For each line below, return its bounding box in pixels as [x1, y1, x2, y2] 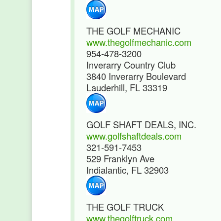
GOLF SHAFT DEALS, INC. [86, 118, 196, 131]
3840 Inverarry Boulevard [86, 70, 186, 82]
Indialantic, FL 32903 [86, 163, 169, 176]
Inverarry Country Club [86, 58, 176, 71]
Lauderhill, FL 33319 [86, 81, 167, 94]
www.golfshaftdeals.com [86, 129, 182, 142]
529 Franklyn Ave [86, 152, 154, 165]
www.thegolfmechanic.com [86, 36, 191, 48]
